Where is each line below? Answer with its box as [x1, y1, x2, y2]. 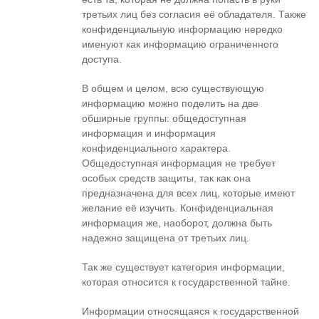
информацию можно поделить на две [82, 98, 258, 109]
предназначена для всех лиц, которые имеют [82, 187, 295, 199]
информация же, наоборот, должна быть [82, 217, 272, 229]
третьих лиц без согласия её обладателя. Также [82, 9, 306, 20]
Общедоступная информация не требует [82, 157, 276, 169]
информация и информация [82, 127, 216, 139]
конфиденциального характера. [82, 142, 231, 154]
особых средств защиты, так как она [82, 172, 251, 184]
